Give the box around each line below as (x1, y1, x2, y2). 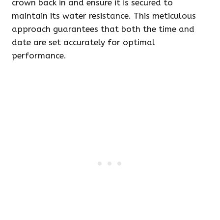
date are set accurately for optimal (12, 37, 155, 47)
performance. (12, 51, 66, 60)
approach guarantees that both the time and (12, 24, 194, 34)
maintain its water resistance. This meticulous (12, 11, 196, 21)
